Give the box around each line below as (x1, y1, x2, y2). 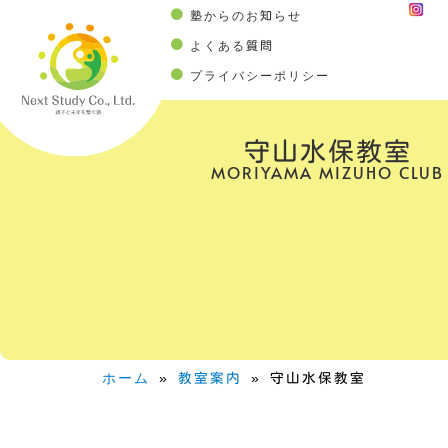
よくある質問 (190, 39, 274, 51)
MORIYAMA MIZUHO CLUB (211, 161, 445, 183)
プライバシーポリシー (190, 69, 330, 81)
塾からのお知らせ (190, 9, 302, 21)
